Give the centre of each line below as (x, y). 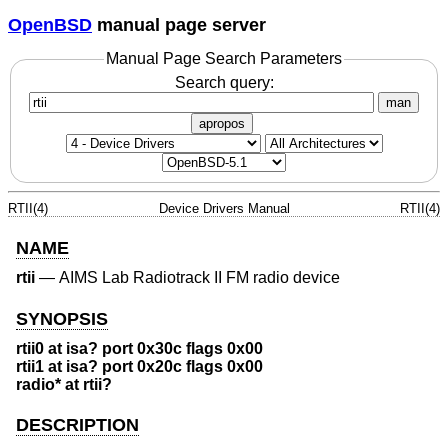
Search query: (224, 82)
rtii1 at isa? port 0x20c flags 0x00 (139, 367)
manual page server (179, 24)
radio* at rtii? (64, 385)
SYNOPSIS (62, 318)
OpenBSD (50, 24)
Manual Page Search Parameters (224, 59)
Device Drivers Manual (224, 208)
